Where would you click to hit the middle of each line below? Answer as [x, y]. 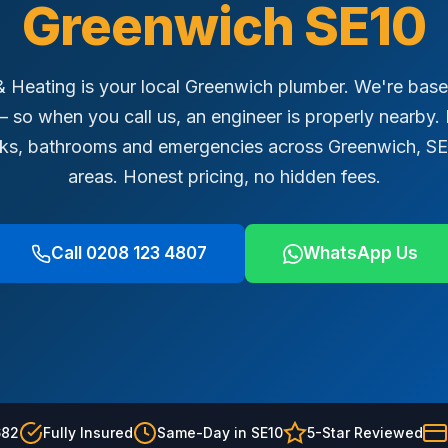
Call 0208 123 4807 [128, 253]
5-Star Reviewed [364, 432]
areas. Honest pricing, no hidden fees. [224, 176]
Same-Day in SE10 [219, 432]
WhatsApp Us [360, 253]
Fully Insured [87, 432]
